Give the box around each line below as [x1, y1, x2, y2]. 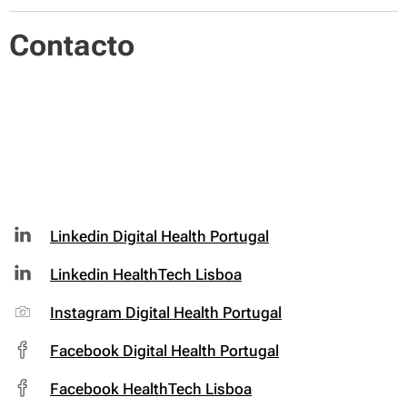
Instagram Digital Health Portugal [50, 303, 282, 322]
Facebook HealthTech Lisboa [50, 379, 252, 398]
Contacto [9, 28, 134, 63]
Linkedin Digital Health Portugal [50, 226, 269, 245]
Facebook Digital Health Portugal [50, 341, 279, 360]
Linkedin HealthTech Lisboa [50, 264, 242, 283]
